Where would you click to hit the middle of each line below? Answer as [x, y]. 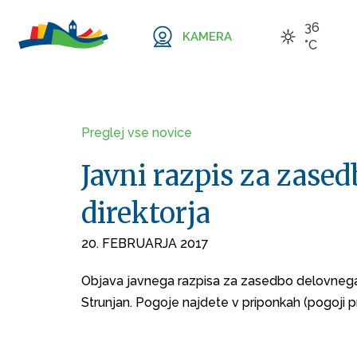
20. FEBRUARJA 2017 [145, 243]
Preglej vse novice [137, 133]
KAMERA [207, 36]
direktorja [146, 214]
